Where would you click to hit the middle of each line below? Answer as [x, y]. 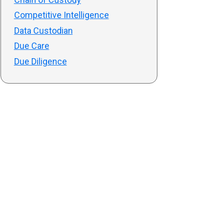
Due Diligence [40, 61]
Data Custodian [43, 30]
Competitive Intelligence [61, 15]
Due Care [32, 46]
